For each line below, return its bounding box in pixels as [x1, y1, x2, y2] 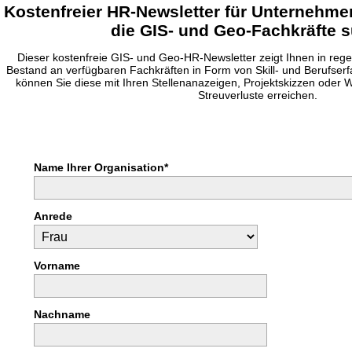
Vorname [34, 259, 80, 272]
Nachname [34, 308, 90, 321]
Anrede [34, 210, 72, 222]
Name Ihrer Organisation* [34, 161, 168, 174]
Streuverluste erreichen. [198, 89, 317, 101]
